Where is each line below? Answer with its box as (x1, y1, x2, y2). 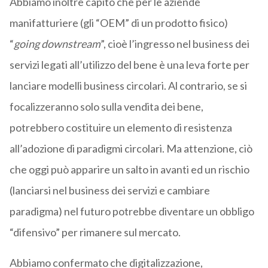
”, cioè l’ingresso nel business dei (100, 36, 249, 50)
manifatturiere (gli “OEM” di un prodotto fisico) (9, 16, 228, 29)
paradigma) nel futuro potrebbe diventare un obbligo (9, 204, 254, 218)
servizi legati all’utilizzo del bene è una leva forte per (9, 57, 249, 71)
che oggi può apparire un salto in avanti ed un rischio (9, 162, 249, 176)
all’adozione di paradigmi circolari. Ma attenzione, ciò (9, 141, 252, 155)
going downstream (13, 36, 100, 50)
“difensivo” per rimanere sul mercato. (9, 225, 181, 239)
